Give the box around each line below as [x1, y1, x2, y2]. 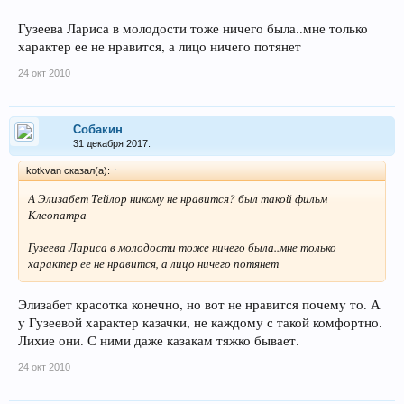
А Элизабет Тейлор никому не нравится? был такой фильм [28, 190, 327, 207]
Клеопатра [28, 207, 87, 223]
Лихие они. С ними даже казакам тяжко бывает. [18, 331, 299, 349]
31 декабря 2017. [73, 138, 151, 149]
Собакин [73, 123, 123, 136]
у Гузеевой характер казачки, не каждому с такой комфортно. [18, 313, 382, 331]
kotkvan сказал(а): [26, 165, 113, 176]
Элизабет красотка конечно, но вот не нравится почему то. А [18, 295, 381, 313]
